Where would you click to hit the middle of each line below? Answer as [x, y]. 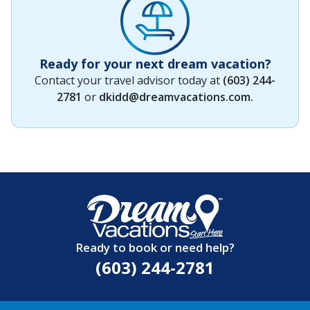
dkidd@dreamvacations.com [175, 97]
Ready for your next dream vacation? [155, 64]
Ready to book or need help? [155, 248]
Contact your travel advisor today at [129, 81]
